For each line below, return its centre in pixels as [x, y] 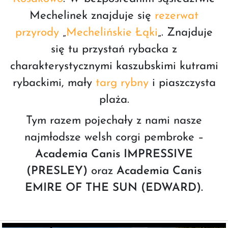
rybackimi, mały [54, 83]
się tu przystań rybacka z [114, 50]
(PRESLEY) [57, 171]
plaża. [114, 100]
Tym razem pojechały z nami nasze [114, 121]
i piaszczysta [182, 83]
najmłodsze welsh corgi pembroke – [114, 138]
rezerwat [177, 16]
